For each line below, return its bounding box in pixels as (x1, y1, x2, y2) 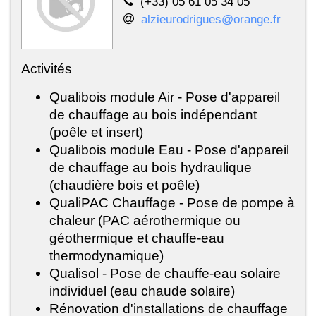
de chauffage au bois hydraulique (49, 159, 252, 176)
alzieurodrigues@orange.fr (141, 12, 281, 27)
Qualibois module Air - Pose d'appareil (49, 89, 280, 105)
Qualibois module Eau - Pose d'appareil (49, 142, 289, 158)
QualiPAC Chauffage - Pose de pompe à (49, 195, 295, 211)
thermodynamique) (49, 248, 164, 264)
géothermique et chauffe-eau (49, 230, 224, 246)
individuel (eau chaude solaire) (49, 283, 235, 299)
